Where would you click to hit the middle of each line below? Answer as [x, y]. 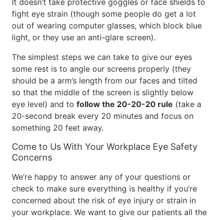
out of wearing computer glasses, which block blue [107, 26]
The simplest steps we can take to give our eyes [102, 57]
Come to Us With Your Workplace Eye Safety [105, 147]
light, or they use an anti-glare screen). [84, 37]
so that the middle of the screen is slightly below [103, 92]
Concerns [32, 157]
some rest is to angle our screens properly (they [101, 69]
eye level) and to [44, 104]
